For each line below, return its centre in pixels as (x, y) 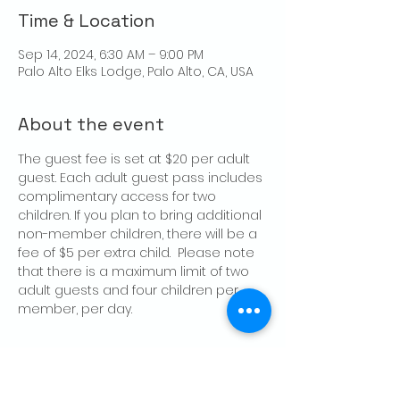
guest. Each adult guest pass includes (142, 178)
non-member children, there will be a (139, 234)
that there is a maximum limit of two (135, 272)
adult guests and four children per (130, 291)
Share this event (91, 363)
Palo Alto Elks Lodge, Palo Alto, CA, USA (136, 72)
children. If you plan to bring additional (142, 216)
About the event (91, 125)
